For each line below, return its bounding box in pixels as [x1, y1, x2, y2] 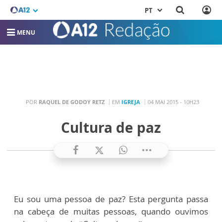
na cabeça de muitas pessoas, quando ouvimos [14, 206, 208, 218]
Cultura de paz [61, 118, 161, 137]
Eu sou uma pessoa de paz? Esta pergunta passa [14, 193, 208, 205]
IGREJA [121, 98, 140, 106]
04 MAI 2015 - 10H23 [147, 98, 199, 106]
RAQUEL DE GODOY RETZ [38, 98, 105, 106]
